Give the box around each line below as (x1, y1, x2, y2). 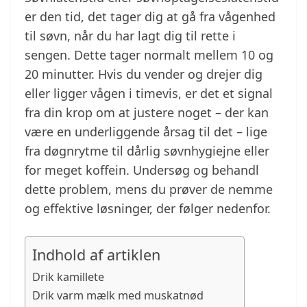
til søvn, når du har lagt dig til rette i (25, 27, 236, 45)
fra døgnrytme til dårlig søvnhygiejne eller (25, 143, 269, 160)
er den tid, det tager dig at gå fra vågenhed (25, 8, 275, 25)
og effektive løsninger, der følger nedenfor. (25, 200, 271, 217)
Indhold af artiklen (32, 245, 160, 265)
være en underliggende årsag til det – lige (25, 123, 267, 140)
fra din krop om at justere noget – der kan (25, 104, 269, 121)
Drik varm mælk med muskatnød (32, 288, 204, 304)
